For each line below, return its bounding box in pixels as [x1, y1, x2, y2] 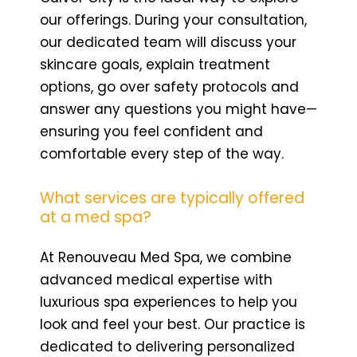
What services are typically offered [40, 186, 304, 209]
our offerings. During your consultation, [40, 10, 307, 29]
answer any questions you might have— [40, 99, 317, 119]
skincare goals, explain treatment [40, 54, 270, 74]
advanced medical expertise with [40, 269, 273, 289]
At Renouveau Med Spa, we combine [40, 247, 292, 267]
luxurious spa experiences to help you [40, 292, 297, 312]
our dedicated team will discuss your [40, 32, 296, 52]
